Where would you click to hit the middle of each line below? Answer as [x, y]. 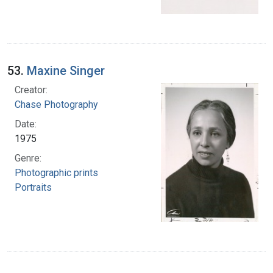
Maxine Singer [66, 70]
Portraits [33, 187]
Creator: [31, 90]
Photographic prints [56, 172]
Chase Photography [56, 104]
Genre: [28, 158]
